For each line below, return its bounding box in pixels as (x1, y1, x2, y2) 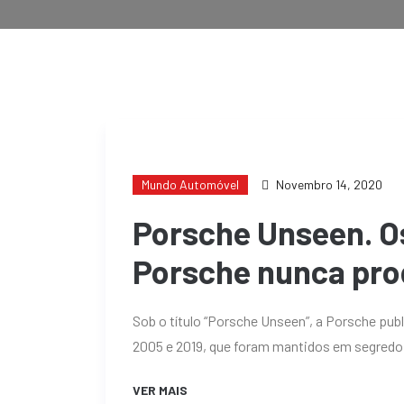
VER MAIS (133, 382, 190, 398)
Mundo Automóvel (142, 177, 239, 192)
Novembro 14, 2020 (276, 177, 382, 192)
